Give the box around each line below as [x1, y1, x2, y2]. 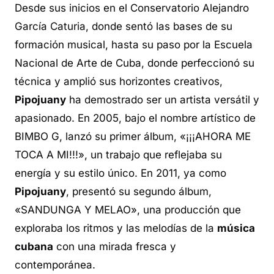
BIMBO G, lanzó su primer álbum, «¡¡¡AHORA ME [15, 130, 251, 143]
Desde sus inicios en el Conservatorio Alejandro [15, 1, 249, 14]
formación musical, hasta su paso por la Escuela [15, 38, 253, 51]
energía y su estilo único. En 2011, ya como [15, 166, 226, 179]
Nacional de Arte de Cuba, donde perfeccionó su [15, 56, 254, 69]
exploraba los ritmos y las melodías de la [15, 221, 217, 234]
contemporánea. [15, 258, 95, 271]
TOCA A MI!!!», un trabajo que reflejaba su [15, 148, 222, 161]
